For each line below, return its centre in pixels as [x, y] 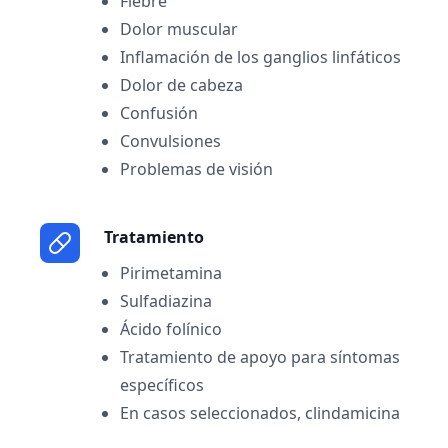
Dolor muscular [179, 29]
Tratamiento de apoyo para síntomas [260, 357]
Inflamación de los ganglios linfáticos [260, 57]
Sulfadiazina [166, 301]
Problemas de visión [196, 169]
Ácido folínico [171, 329]
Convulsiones [170, 141]
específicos [162, 385]
